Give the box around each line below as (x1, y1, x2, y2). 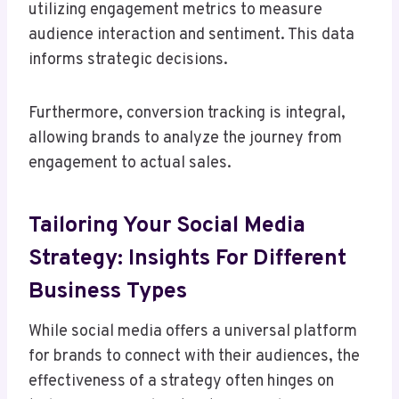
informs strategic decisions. (28, 50, 228, 71)
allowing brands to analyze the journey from (28, 128, 342, 150)
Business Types (28, 277, 187, 306)
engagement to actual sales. (28, 153, 232, 175)
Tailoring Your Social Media (28, 211, 305, 240)
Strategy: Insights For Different (28, 244, 346, 273)
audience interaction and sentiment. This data (28, 25, 354, 46)
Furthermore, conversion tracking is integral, (28, 103, 346, 125)
